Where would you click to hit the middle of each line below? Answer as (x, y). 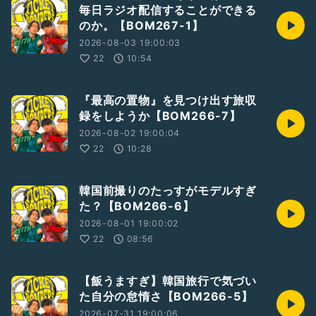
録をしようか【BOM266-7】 (160, 116)
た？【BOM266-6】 (137, 206)
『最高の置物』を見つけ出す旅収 (168, 100)
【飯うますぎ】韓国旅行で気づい (168, 281)
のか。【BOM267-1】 (141, 25)
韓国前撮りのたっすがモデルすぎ (168, 190)
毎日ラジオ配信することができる (168, 10)
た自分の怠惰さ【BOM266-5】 (166, 296)
